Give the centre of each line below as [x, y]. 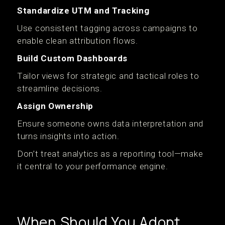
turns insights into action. [68, 136]
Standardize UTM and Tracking [83, 11]
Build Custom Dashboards [73, 58]
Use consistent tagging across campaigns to [107, 28]
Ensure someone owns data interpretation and [110, 124]
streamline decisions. [60, 88]
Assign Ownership [55, 106]
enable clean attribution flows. [78, 41]
